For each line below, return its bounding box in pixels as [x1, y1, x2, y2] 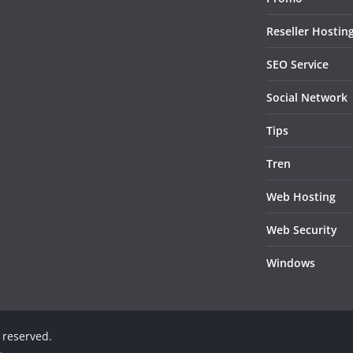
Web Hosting [266, 189, 336, 205]
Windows [266, 255, 315, 271]
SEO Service [266, 57, 329, 72]
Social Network [266, 90, 347, 106]
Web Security [266, 222, 337, 238]
